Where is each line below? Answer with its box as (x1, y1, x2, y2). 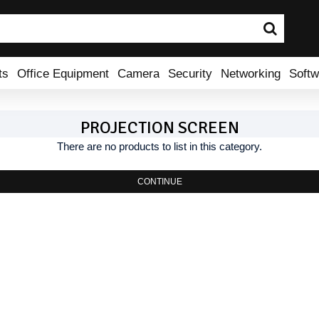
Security (168, 66, 212, 80)
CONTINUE (137, 177, 182, 187)
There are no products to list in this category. (57, 140, 262, 152)
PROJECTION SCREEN (80, 117, 239, 138)
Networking (221, 66, 281, 80)
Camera (117, 66, 159, 80)
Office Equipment (17, 66, 109, 80)
